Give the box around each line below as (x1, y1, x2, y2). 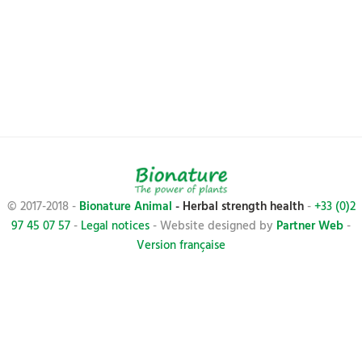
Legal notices (81, 217, 149, 237)
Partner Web (276, 217, 343, 237)
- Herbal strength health (171, 197, 304, 217)
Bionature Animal (78, 197, 172, 217)
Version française (137, 236, 225, 256)
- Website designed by (149, 217, 276, 237)
